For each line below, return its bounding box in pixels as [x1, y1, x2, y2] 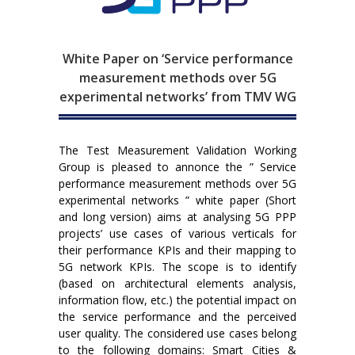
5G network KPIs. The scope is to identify [59, 258, 296, 274]
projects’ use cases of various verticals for [59, 225, 296, 241]
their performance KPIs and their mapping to [59, 242, 296, 258]
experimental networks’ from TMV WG [59, 87, 296, 105]
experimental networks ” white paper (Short [59, 192, 296, 208]
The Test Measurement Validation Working [59, 142, 296, 158]
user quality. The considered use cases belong [59, 325, 296, 341]
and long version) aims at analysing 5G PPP [59, 208, 296, 224]
